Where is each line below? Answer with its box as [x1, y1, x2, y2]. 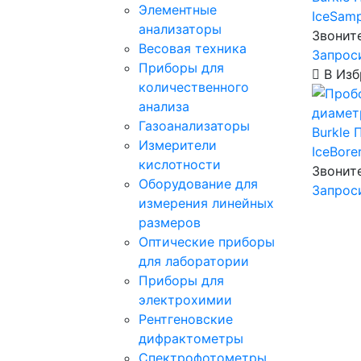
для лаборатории [139, 253, 249, 269]
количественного [139, 79, 249, 95]
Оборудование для [139, 176, 258, 192]
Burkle [312, 124, 350, 140]
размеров [139, 214, 201, 230]
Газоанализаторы [139, 118, 250, 134]
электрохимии [139, 292, 232, 308]
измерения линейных [139, 195, 274, 211]
